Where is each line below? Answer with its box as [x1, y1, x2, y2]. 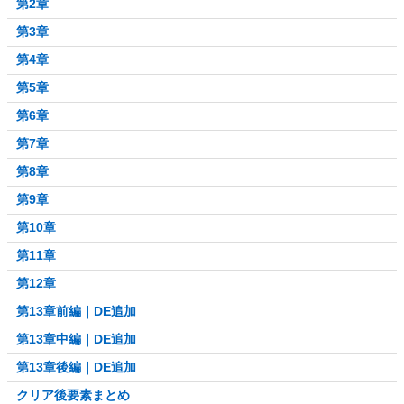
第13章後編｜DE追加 [16, 360, 136, 375]
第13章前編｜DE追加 [16, 304, 136, 319]
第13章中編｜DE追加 [16, 332, 136, 347]
